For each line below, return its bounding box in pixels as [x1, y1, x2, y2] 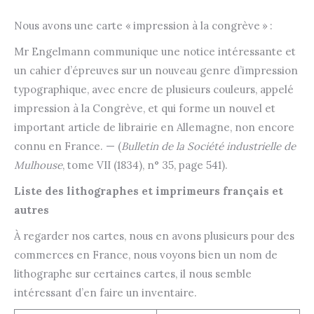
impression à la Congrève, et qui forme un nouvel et [14, 102, 275, 116]
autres [14, 203, 49, 217]
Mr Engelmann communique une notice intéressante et [14, 45, 296, 59]
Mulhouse [14, 158, 62, 172]
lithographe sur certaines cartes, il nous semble [14, 267, 252, 281]
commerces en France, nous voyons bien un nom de [14, 248, 278, 262]
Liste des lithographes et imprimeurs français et [14, 184, 283, 198]
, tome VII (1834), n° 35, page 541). [62, 158, 228, 172]
